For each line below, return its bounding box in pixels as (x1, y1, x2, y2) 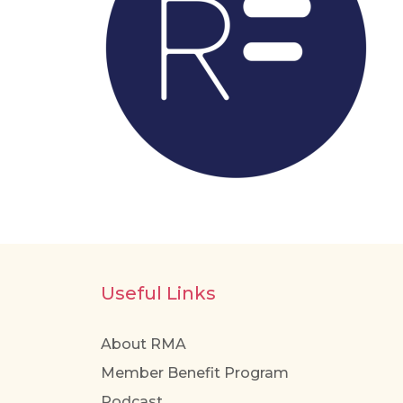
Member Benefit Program (101, 364, 289, 382)
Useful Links (101, 282, 216, 305)
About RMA (101, 336, 186, 354)
